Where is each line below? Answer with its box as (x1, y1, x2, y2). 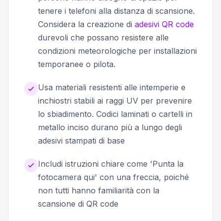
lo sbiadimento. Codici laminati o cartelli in (38, 109, 192, 119)
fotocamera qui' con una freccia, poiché (38, 172, 189, 182)
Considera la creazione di (38, 19, 135, 29)
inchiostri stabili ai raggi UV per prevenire (38, 95, 192, 106)
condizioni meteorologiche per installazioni (38, 45, 197, 56)
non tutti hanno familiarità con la (38, 185, 159, 195)
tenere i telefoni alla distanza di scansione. (38, 5, 195, 16)
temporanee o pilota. (38, 59, 115, 69)
